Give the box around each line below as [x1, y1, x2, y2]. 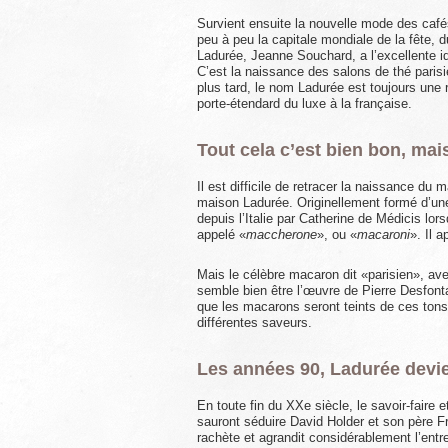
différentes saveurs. [197, 315, 312, 331]
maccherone [246, 227, 317, 243]
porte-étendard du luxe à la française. [197, 96, 412, 112]
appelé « [197, 227, 246, 243]
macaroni [357, 227, 410, 243]
